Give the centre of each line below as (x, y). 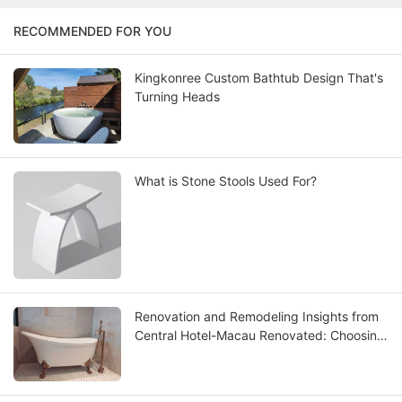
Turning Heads (177, 96)
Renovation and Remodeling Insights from (257, 316)
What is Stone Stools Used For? (226, 180)
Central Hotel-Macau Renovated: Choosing (260, 335)
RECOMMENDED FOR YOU (92, 31)
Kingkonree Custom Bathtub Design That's (259, 77)
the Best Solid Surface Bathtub (225, 354)
